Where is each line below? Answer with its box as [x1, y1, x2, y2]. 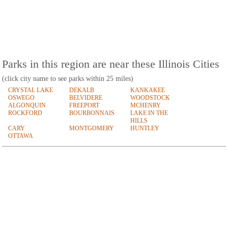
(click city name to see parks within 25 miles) [2, 75, 133, 83]
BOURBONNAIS [69, 109, 115, 117]
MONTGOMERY [69, 125, 114, 132]
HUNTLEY [130, 125, 159, 132]
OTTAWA [8, 132, 33, 140]
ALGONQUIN [8, 102, 46, 109]
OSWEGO [8, 94, 35, 102]
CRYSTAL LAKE [8, 87, 53, 94]
